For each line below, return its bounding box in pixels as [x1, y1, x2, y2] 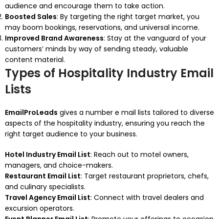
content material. [5, 55, 65, 65]
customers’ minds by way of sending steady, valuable [5, 44, 188, 54]
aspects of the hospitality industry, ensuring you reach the [5, 118, 205, 128]
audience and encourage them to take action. [5, 1, 165, 11]
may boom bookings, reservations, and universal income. [5, 22, 199, 32]
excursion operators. [5, 203, 74, 213]
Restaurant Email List [5, 171, 81, 181]
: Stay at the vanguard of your [104, 33, 206, 43]
